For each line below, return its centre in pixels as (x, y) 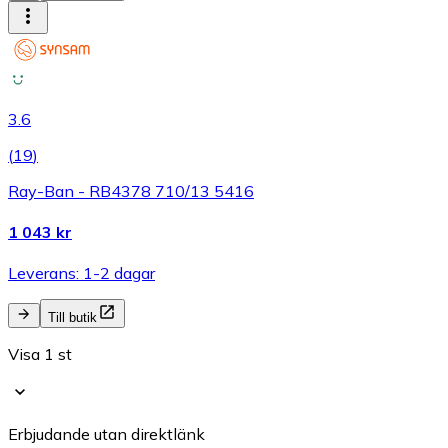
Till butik (72, 318)
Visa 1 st (40, 354)
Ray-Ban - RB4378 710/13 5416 (131, 190)
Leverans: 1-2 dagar (81, 273)
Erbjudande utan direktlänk (106, 434)
